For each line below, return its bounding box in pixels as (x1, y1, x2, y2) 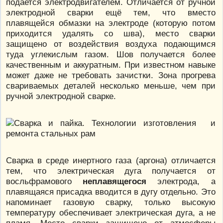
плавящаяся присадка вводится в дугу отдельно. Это (6, 186, 216, 197)
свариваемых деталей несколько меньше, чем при (6, 80, 216, 91)
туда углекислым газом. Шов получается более (6, 49, 216, 59)
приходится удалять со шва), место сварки (6, 28, 216, 38)
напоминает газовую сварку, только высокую (6, 197, 216, 207)
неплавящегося (83, 176, 147, 186)
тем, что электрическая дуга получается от (6, 165, 216, 176)
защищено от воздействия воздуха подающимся (6, 38, 216, 49)
